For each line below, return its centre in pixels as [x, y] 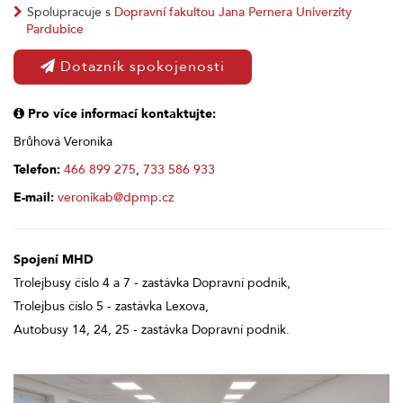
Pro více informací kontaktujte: [120, 113]
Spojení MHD [54, 259]
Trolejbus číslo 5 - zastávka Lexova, [111, 306]
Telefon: [37, 169]
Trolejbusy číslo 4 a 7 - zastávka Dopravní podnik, [152, 282]
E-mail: [34, 197]
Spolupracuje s [71, 12]
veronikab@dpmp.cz [116, 197]
